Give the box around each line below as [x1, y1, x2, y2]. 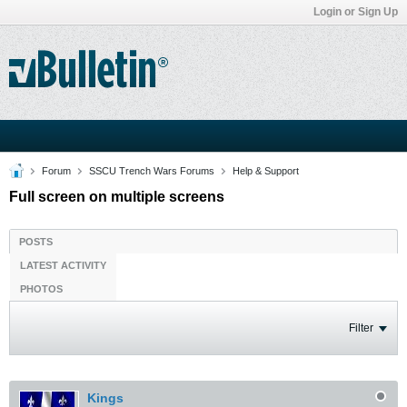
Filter [349, 322, 373, 334]
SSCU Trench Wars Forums [89, 165, 214, 176]
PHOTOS [20, 283, 63, 294]
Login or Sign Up [313, 5, 398, 18]
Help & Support [233, 165, 299, 176]
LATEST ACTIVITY [20, 260, 106, 271]
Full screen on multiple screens [9, 189, 224, 204]
